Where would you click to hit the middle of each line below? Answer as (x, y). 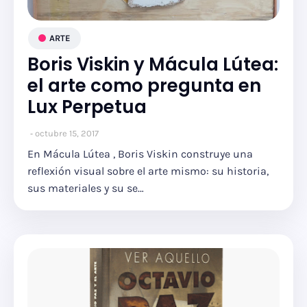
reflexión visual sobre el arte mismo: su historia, (148, 171)
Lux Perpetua (87, 107)
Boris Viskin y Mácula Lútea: (153, 64)
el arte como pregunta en (144, 86)
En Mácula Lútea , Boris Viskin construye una (140, 154)
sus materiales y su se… (86, 188)
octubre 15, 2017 (67, 133)
